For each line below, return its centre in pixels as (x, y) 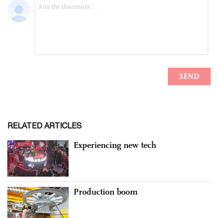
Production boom (106, 192)
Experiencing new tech (115, 145)
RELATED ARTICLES (45, 125)
